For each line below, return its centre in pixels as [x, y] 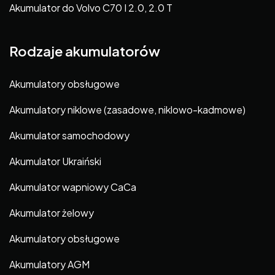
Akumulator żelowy [52, 213]
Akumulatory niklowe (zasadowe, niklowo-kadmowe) [127, 110]
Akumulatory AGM [49, 265]
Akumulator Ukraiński [55, 161]
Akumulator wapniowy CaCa [73, 187]
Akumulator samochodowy [69, 136]
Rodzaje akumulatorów [85, 51]
